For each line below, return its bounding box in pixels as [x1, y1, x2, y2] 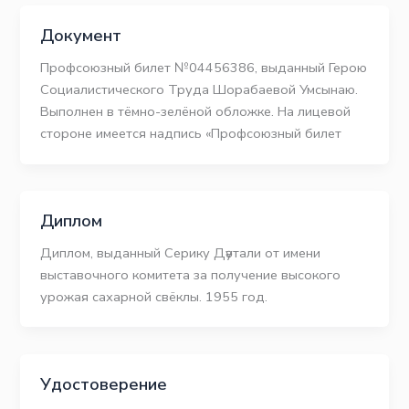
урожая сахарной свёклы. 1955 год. [40, 287, 268, 306]
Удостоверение [40, 372, 168, 395]
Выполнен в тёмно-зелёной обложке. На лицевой [40, 101, 351, 121]
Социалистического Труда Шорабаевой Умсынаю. [40, 79, 359, 99]
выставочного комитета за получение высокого [40, 265, 341, 284]
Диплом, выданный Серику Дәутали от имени [40, 243, 321, 262]
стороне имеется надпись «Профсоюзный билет [40, 123, 342, 142]
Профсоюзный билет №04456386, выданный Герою [40, 58, 368, 77]
